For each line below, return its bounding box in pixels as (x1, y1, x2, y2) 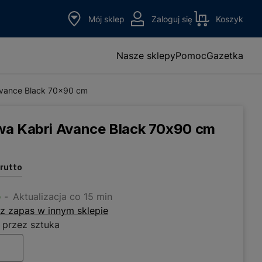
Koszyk (216, 13, 243, 24)
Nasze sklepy (116, 50, 175, 62)
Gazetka (206, 50, 243, 62)
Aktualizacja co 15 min (13, 191, 112, 203)
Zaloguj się (151, 13, 192, 24)
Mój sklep (88, 13, 125, 24)
